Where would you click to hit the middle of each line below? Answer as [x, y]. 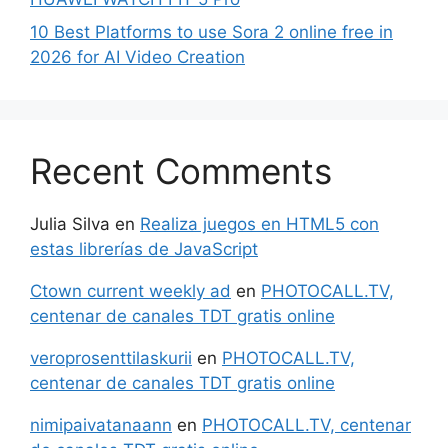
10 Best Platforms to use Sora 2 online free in [211, 32]
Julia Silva [70, 224]
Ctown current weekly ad [130, 291]
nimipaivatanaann [101, 425]
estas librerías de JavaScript [144, 249]
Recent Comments [181, 171]
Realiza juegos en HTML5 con [259, 224]
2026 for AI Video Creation [137, 57]
